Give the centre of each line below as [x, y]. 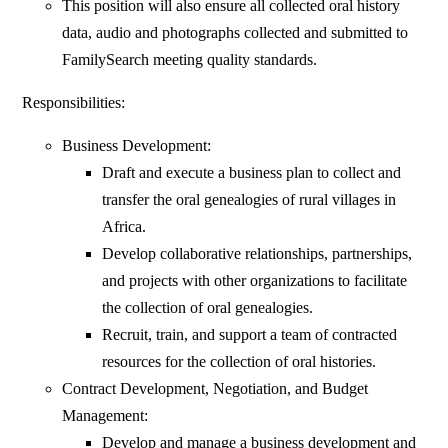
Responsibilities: [74, 103]
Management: [105, 416]
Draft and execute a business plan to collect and [252, 173]
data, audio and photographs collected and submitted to [235, 33]
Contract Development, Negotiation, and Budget [215, 389]
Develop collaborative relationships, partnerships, [257, 254]
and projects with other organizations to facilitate [255, 281]
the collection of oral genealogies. [208, 308]
